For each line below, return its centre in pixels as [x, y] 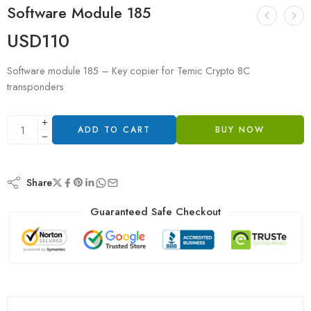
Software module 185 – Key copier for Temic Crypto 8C [128, 70]
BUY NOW [240, 130]
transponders [35, 86]
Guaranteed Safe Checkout [155, 211]
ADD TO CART [114, 130]
